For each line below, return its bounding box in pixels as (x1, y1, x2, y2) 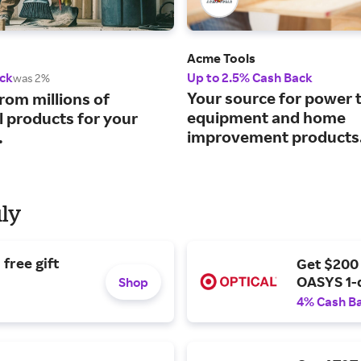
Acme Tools (187, 50, 255, 67)
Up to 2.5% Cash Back (187, 69, 313, 86)
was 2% (13, 71, 50, 85)
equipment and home (187, 107, 346, 128)
